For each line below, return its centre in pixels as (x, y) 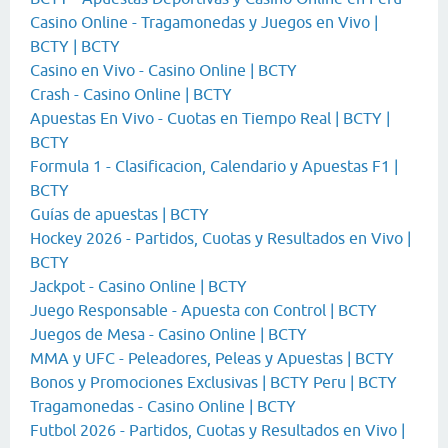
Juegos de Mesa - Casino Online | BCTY (168, 334)
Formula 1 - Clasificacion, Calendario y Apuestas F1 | (214, 166)
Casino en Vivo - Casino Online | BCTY (163, 70)
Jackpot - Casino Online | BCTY (138, 286)
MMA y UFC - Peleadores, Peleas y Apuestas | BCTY (212, 358)
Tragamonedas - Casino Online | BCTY (163, 406)
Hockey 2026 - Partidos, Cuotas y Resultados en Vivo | (220, 238)
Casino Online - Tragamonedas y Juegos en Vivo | (204, 22)
